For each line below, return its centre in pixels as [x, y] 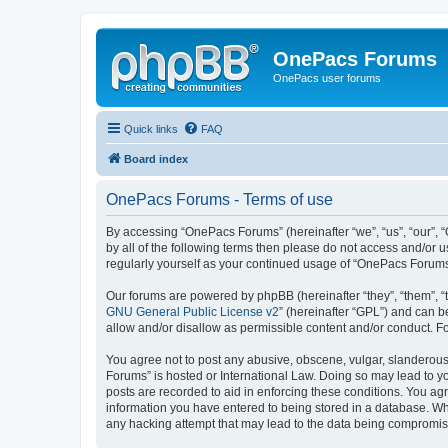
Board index [156, 158]
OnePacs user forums [327, 78]
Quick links [151, 128]
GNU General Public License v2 [192, 311]
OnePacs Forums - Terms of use [219, 199]
